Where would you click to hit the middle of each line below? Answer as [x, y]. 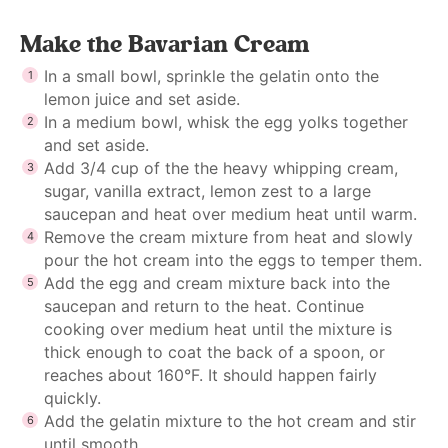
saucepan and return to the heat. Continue [204, 305]
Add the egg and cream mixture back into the [217, 282]
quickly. [72, 397]
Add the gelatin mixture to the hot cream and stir [230, 420]
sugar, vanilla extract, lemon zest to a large [207, 190]
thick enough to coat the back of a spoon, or [214, 351]
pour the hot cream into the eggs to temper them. [233, 259]
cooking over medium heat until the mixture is [218, 328]
